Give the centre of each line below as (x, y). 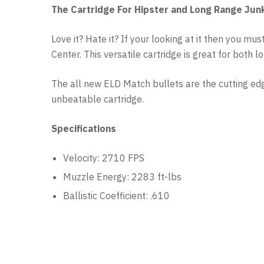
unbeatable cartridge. (98, 99)
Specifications (84, 128)
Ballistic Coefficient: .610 (116, 195)
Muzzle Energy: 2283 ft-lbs (122, 176)
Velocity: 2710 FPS (104, 158)
